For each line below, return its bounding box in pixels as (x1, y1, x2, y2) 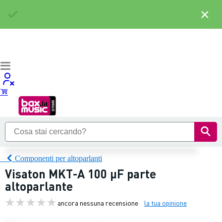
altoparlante (5, 178, 73, 194)
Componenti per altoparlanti (15, 154, 102, 163)
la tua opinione (144, 198, 187, 207)
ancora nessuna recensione (57, 198, 138, 207)
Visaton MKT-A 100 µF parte (5, 166, 156, 181)
